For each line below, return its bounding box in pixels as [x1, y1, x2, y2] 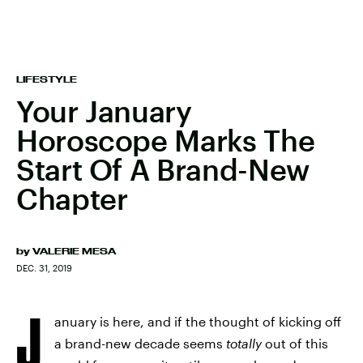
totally [226, 335, 262, 351]
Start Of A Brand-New [16, 152, 310, 186]
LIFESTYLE [16, 75, 77, 84]
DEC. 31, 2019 [16, 263, 72, 273]
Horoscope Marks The [16, 123, 315, 157]
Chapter [16, 181, 128, 216]
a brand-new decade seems [54, 335, 226, 351]
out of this [262, 335, 328, 351]
